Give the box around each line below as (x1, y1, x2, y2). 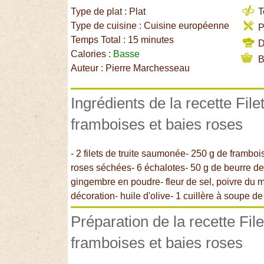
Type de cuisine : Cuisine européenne (71, 21, 230, 31)
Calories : (71, 49, 114, 60)
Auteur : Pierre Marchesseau (71, 63, 190, 74)
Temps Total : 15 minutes (71, 35, 174, 45)
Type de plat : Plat (71, 6, 146, 17)
